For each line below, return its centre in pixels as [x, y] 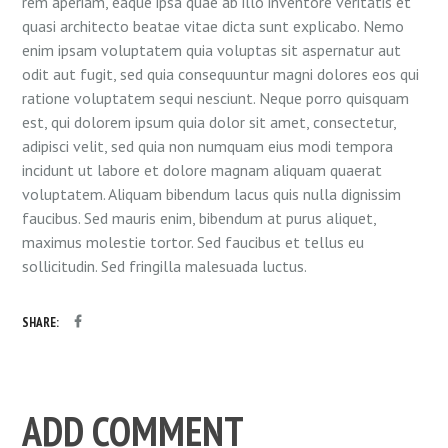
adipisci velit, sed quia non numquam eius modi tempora [208, 146]
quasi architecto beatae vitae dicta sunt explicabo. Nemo [213, 26]
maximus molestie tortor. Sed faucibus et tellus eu [193, 242]
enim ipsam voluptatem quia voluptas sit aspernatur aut [212, 50]
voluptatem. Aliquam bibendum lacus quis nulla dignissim [212, 194]
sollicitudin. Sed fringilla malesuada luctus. [165, 266]
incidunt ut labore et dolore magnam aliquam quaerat [202, 170]
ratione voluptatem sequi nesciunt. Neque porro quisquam [216, 98]
